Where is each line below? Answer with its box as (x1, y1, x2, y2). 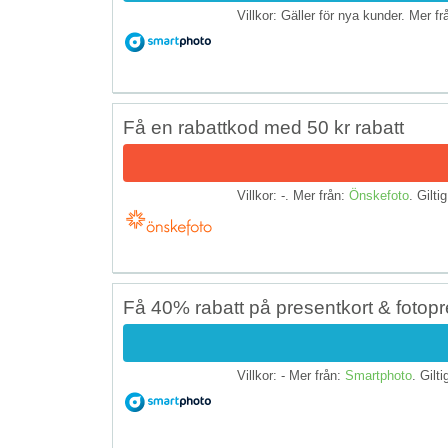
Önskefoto (349, 187, 409, 203)
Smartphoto (345, 367, 412, 383)
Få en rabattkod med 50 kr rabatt (123, 116, 404, 138)
